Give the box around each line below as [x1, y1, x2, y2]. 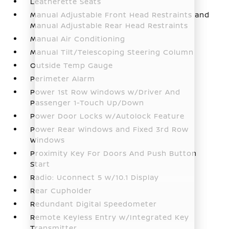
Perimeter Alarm [30, 73, 96, 83]
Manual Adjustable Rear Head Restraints [30, 20, 189, 30]
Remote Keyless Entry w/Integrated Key [30, 212, 190, 222]
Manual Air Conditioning [30, 33, 126, 43]
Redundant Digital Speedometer [30, 198, 157, 209]
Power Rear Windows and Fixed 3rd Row [30, 124, 189, 134]
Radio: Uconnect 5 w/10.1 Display [30, 172, 159, 182]
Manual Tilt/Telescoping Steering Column [30, 47, 194, 57]
